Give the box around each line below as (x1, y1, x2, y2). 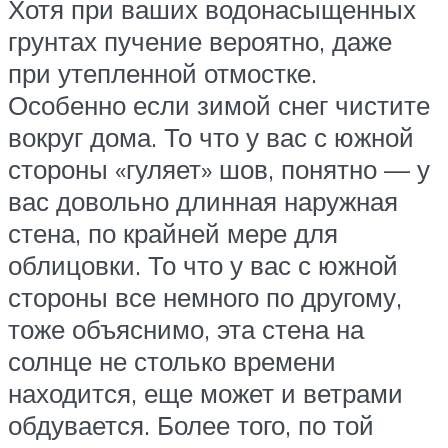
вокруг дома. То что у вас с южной (8, 121, 414, 154)
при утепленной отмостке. (8, 57, 317, 90)
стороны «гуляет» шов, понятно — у (8, 153, 430, 186)
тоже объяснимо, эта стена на (8, 313, 364, 346)
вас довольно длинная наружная (8, 185, 398, 218)
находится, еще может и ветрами (8, 377, 403, 410)
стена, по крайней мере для (8, 217, 338, 250)
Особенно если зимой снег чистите (8, 89, 430, 122)
